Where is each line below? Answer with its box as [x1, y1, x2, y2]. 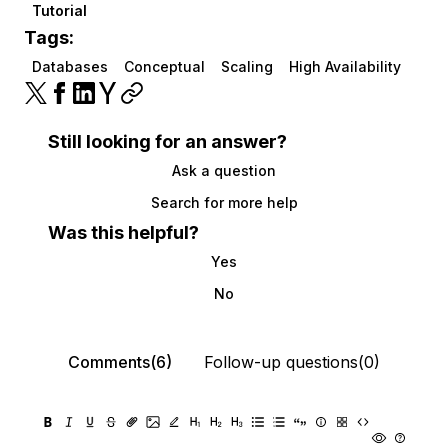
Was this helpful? [48, 222, 199, 243]
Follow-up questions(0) [204, 352, 380, 372]
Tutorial [32, 2, 87, 19]
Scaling [221, 58, 273, 75]
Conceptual [124, 58, 205, 75]
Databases [32, 58, 108, 75]
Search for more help [150, 194, 298, 211]
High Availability [289, 58, 401, 75]
